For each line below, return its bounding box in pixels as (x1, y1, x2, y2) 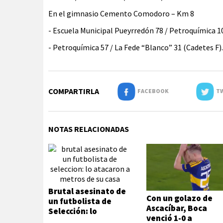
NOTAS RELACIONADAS (48, 124, 129, 134)
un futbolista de (48, 196, 111, 207)
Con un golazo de (146, 193, 213, 204)
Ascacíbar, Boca (146, 203, 208, 214)
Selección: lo (48, 206, 97, 217)
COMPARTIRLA (48, 86, 99, 96)
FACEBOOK (135, 87, 169, 95)
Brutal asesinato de (48, 186, 126, 197)
